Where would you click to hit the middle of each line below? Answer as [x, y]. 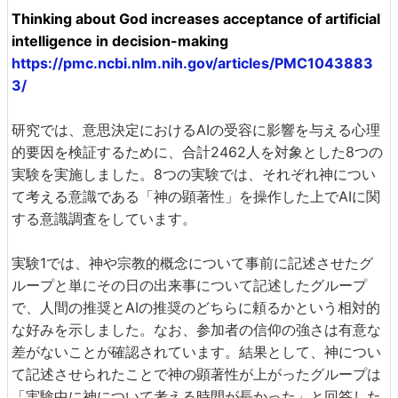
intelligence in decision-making [120, 40]
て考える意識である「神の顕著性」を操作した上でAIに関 [196, 196]
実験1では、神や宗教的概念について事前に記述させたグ [192, 263]
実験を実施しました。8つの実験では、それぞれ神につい [194, 174]
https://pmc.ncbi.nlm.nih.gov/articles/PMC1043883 [192, 63]
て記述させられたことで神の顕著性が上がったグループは [196, 374]
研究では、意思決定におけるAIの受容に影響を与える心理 [196, 129]
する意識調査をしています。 [104, 218]
